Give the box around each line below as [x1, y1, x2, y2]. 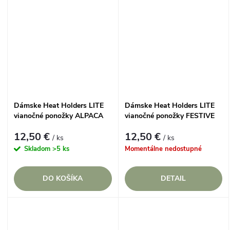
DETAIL [161, 173, 186, 183]
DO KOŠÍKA [43, 173, 83, 183]
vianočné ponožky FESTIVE [124, 111, 215, 121]
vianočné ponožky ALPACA [14, 111, 103, 121]
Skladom [24, 144, 52, 154]
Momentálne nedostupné [124, 144, 202, 154]
